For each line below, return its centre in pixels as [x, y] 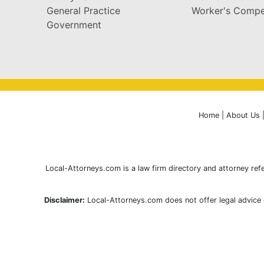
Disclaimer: [65, 200]
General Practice [83, 10]
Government [74, 24]
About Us [243, 115]
